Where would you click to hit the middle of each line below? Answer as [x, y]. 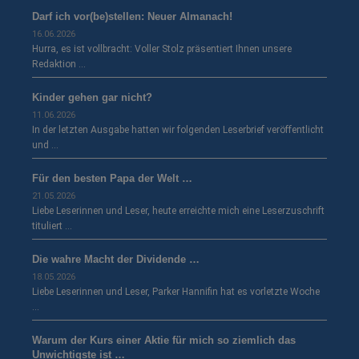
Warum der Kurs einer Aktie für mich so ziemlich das [164, 341]
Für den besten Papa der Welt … [112, 179]
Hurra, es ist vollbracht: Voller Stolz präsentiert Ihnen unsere [162, 49]
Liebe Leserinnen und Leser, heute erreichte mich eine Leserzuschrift [178, 211]
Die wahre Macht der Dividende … [116, 260]
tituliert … [52, 226]
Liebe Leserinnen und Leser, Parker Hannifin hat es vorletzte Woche [176, 292]
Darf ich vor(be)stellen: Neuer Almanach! [132, 17]
